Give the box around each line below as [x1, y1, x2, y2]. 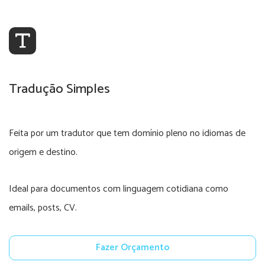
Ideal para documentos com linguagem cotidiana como [9, 181, 228, 197]
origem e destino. [9, 144, 77, 160]
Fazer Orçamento [95, 240, 170, 256]
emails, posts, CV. [9, 200, 77, 216]
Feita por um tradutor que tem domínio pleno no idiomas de [9, 125, 245, 141]
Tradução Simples [9, 78, 110, 100]
